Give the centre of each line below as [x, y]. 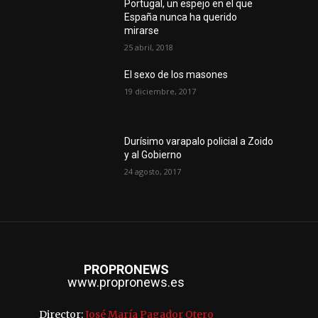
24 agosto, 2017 [153, 171]
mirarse [142, 30]
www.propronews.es [126, 282]
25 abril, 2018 [149, 47]
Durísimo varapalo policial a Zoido [199, 141]
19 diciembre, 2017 [160, 91]
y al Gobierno [153, 154]
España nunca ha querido [181, 17]
